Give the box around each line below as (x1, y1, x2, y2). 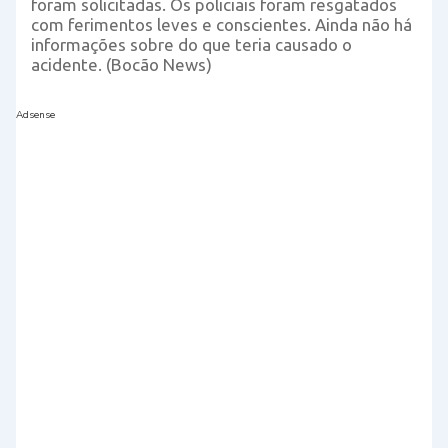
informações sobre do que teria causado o (31, 34, 352, 54)
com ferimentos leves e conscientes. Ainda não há (31, 14, 412, 34)
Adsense (16, 107, 55, 122)
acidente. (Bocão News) (31, 54, 212, 74)
